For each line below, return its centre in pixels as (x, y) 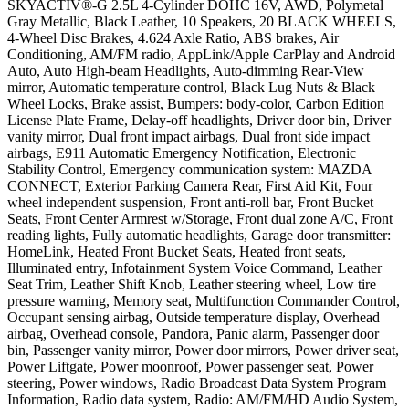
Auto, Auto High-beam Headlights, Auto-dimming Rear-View (186, 70)
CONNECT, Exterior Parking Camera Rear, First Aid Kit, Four (190, 185)
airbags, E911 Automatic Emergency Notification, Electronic (182, 152)
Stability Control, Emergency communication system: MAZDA (189, 169)
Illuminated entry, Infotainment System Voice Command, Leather (194, 267)
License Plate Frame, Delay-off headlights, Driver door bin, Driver (199, 120)
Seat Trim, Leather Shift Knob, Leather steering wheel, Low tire (192, 284)
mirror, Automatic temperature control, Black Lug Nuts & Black (191, 87)
